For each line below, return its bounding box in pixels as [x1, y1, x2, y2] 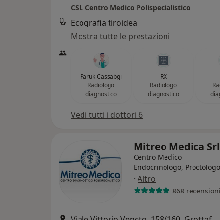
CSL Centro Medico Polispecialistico [71, 3, 191, 12]
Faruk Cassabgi [80, 72, 122, 81]
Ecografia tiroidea [71, 17, 137, 28]
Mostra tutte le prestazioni [71, 31, 170, 42]
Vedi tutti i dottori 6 [71, 110, 143, 120]
